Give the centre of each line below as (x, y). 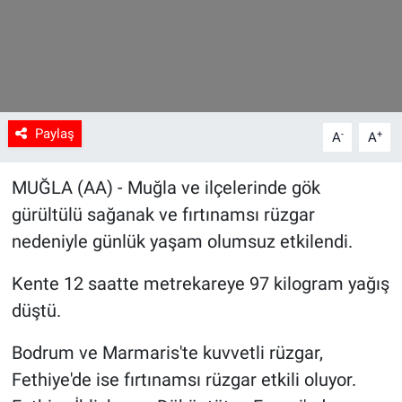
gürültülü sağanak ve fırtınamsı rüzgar (163, 214)
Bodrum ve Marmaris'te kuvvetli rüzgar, (167, 352)
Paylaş (54, 133)
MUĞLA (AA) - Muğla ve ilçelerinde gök (166, 187)
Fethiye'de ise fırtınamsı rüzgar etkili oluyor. (184, 379)
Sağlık (71, 32)
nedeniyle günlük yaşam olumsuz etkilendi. (182, 241)
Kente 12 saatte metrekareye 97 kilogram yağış (200, 283)
